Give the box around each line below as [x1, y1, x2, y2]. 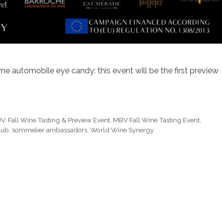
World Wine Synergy [90, 125, 154, 134]
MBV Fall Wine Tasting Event [113, 115, 200, 124]
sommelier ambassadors [12, 125, 87, 134]
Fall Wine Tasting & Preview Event [8, 115, 111, 124]
